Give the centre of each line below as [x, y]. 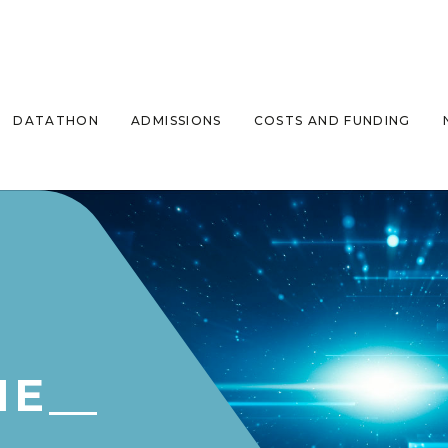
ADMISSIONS [176, 120]
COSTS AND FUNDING [332, 120]
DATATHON [56, 120]
